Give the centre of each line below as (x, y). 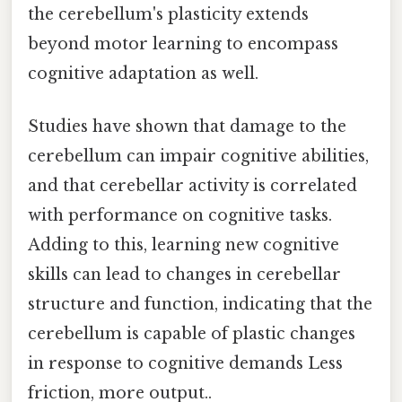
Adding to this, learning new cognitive (184, 245)
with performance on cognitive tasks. (180, 216)
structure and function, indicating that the (200, 305)
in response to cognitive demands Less (185, 364)
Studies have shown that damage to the (187, 127)
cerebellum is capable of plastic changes (192, 334)
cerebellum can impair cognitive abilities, (198, 157)
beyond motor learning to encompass (183, 44)
